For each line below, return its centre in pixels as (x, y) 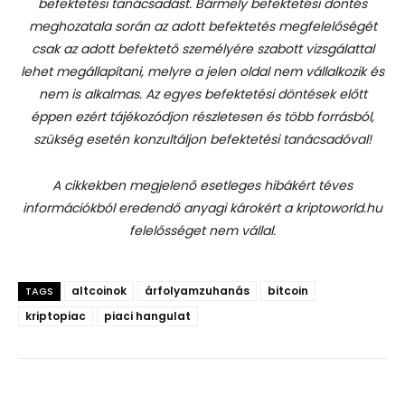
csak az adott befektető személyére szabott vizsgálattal (202, 49)
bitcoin (288, 291)
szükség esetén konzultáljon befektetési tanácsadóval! (202, 139)
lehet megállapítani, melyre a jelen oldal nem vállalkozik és (202, 71)
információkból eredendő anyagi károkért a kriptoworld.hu (202, 208)
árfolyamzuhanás (197, 291)
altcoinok (99, 291)
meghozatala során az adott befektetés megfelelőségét (202, 26)
